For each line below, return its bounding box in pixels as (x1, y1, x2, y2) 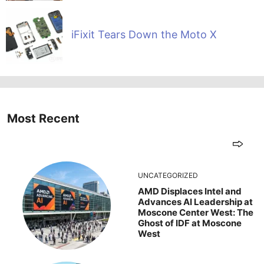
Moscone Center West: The (138, 207, 253, 219)
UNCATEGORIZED (138, 171, 198, 180)
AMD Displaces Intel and (138, 186, 242, 197)
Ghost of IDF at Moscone (138, 217, 242, 229)
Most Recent (7, 111, 80, 126)
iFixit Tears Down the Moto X (71, 28, 217, 41)
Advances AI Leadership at (138, 196, 253, 208)
